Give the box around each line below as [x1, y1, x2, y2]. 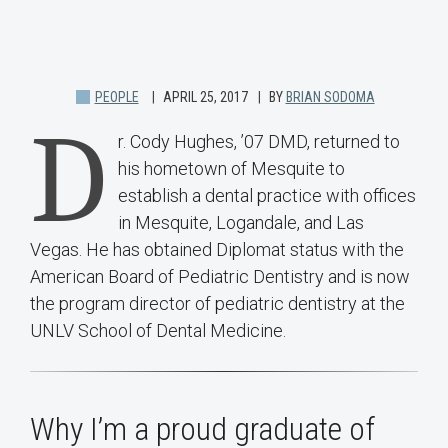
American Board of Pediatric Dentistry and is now [30, 266, 410, 288]
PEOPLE [94, 89, 139, 106]
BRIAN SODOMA [285, 89, 375, 106]
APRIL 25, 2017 [162, 89, 248, 106]
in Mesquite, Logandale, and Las [118, 212, 364, 234]
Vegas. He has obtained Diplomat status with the [30, 239, 404, 261]
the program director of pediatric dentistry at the [30, 293, 405, 315]
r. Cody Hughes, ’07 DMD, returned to [118, 131, 400, 153]
